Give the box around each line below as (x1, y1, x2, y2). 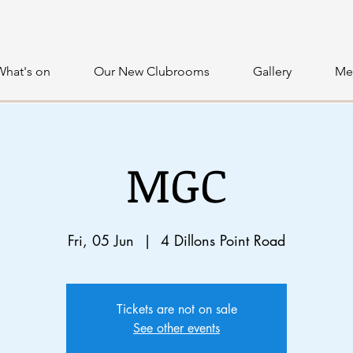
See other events (133, 320, 220, 336)
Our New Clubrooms (94, 64, 210, 79)
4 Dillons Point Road (161, 231, 285, 250)
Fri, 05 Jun (68, 231, 134, 250)
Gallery (253, 64, 292, 79)
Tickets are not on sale (116, 301, 237, 318)
